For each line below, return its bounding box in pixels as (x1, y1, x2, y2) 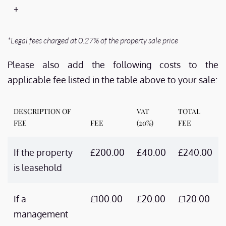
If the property (14, 147, 73, 158)
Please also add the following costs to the (8, 59, 218, 70)
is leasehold (14, 162, 62, 173)
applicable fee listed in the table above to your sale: (8, 74, 217, 85)
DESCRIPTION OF (14, 106, 71, 116)
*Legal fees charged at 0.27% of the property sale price (8, 35, 178, 45)
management (14, 208, 68, 219)
